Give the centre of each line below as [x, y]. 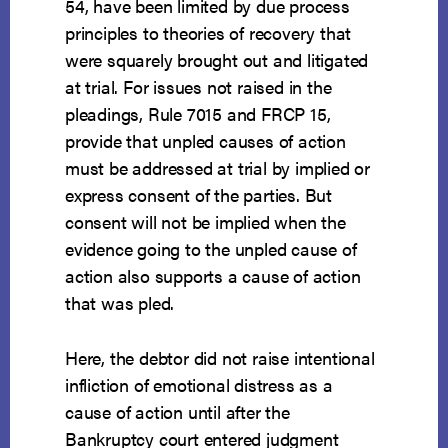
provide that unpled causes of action [205, 141]
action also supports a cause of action [213, 276]
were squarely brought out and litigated [217, 60]
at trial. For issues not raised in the [198, 87]
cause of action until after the [177, 412]
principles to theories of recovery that [208, 33]
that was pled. [120, 303]
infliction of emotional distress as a [199, 385]
